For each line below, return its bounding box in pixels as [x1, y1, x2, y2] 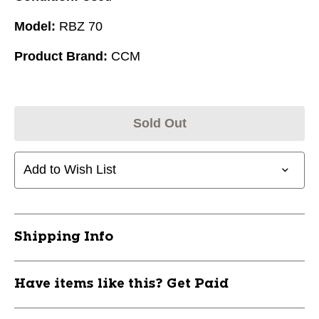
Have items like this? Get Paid [14, 277, 229, 291]
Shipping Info [14, 230, 113, 244]
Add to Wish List [23, 162, 116, 177]
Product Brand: [14, 48, 108, 63]
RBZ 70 [59, 19, 103, 33]
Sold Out [132, 115, 187, 130]
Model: [14, 19, 56, 33]
